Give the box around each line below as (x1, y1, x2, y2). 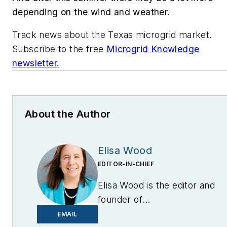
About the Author (25, 108, 111, 121)
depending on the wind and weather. (12, 6, 170, 17)
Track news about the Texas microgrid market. (12, 29, 212, 41)
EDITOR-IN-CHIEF (98, 160, 154, 168)
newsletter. (12, 58, 60, 69)
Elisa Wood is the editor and (98, 180, 215, 191)
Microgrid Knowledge (106, 44, 200, 55)
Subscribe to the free (12, 44, 106, 55)
